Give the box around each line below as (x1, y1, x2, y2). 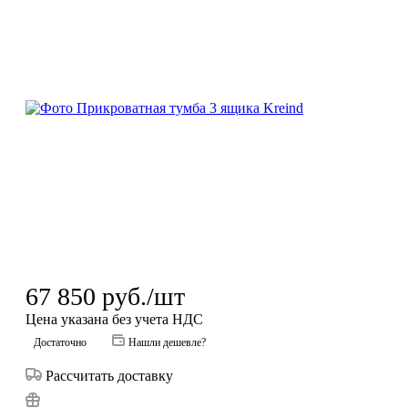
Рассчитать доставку (46, 367, 173, 383)
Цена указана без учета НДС (25, 311, 203, 327)
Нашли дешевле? (128, 335, 206, 349)
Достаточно (34, 335, 87, 349)
